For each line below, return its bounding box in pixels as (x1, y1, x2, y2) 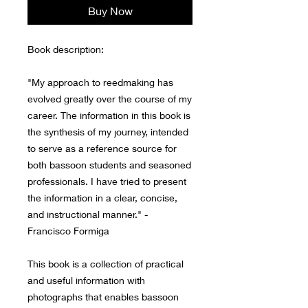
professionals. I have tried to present (27, 175, 186, 188)
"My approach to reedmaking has (27, 76, 173, 89)
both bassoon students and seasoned (27, 159, 191, 171)
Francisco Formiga (27, 225, 109, 237)
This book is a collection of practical (27, 258, 184, 270)
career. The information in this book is (27, 109, 190, 122)
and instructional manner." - (27, 208, 148, 221)
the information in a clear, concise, (27, 192, 177, 204)
